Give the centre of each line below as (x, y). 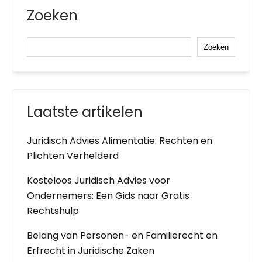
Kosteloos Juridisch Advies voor (99, 180)
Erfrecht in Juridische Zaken (91, 251)
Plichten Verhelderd (73, 156)
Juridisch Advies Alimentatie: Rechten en (120, 141)
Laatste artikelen (85, 112)
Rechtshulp (53, 211)
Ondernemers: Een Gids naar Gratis (108, 196)
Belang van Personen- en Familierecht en (122, 235)
